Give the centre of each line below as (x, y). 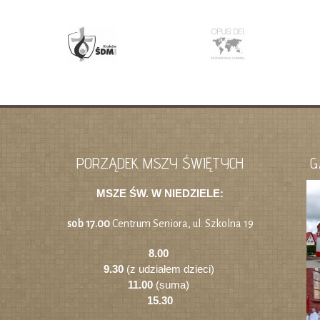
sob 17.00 (89, 223)
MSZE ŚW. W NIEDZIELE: (160, 193)
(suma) (172, 284)
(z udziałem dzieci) (170, 269)
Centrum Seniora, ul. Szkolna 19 (182, 223)
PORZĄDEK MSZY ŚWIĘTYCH (160, 162)
